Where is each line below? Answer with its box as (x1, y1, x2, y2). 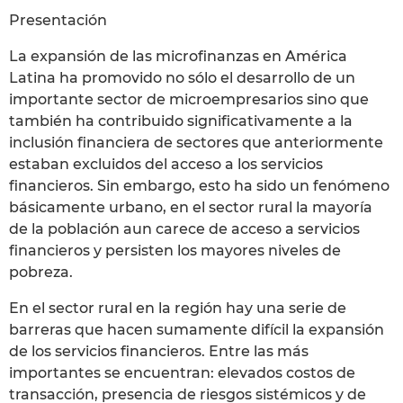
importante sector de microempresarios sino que (9, 90, 369, 108)
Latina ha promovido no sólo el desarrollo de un (9, 68, 355, 86)
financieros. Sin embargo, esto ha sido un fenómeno (9, 176, 390, 194)
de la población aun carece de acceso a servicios (9, 219, 360, 237)
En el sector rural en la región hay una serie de (9, 299, 346, 317)
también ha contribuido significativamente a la (9, 112, 353, 130)
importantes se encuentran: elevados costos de (9, 363, 355, 381)
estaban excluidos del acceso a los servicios (9, 155, 323, 173)
